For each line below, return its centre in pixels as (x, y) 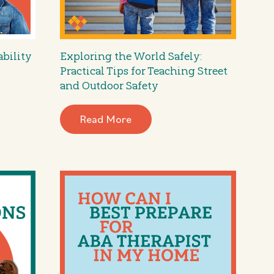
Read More (106, 119)
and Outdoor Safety (109, 85)
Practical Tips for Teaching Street (143, 70)
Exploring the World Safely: (131, 55)
